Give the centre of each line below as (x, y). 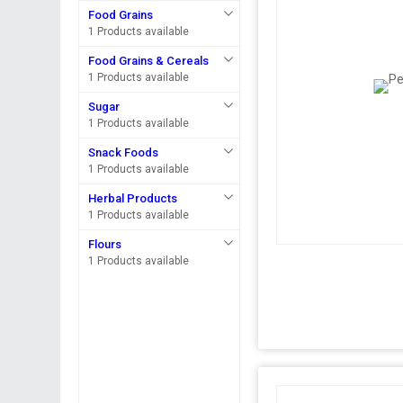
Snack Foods (124, 152)
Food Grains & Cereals (149, 61)
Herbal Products (133, 198)
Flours (105, 244)
